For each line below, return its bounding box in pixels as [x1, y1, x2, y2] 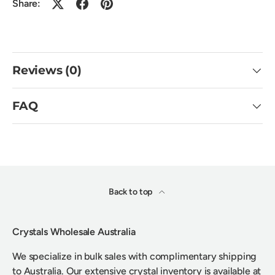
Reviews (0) [12, 63, 82, 78]
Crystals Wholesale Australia [12, 225, 136, 238]
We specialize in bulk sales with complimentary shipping [12, 250, 257, 262]
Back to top [108, 186, 155, 197]
